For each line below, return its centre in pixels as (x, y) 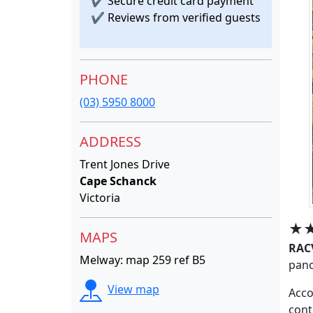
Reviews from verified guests (183, 17)
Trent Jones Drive (125, 164)
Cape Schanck (118, 181)
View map (133, 290)
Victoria (100, 198)
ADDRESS (110, 141)
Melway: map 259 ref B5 (143, 260)
